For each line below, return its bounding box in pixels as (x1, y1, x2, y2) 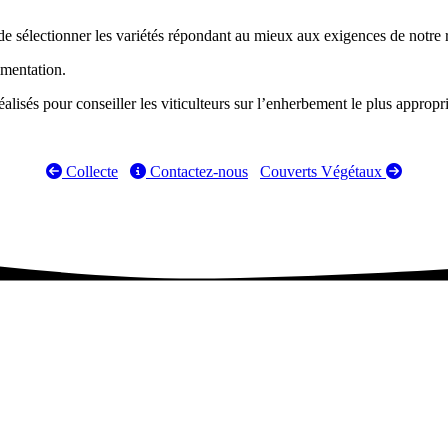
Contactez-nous (146, 162, 248, 180)
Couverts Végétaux (260, 162, 386, 180)
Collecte (62, 162, 118, 180)
